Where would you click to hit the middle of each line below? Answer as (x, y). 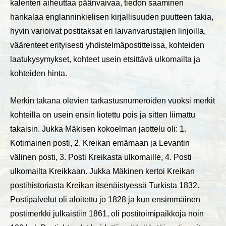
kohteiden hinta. (39, 74)
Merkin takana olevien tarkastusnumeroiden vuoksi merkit (112, 101)
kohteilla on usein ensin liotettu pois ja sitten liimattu (103, 115)
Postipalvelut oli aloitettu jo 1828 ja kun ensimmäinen (105, 200)
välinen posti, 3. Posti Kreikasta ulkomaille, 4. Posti (101, 157)
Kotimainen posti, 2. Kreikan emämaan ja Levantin (100, 143)
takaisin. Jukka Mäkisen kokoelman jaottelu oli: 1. (98, 129)
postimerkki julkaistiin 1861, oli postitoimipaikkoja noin (107, 214)
